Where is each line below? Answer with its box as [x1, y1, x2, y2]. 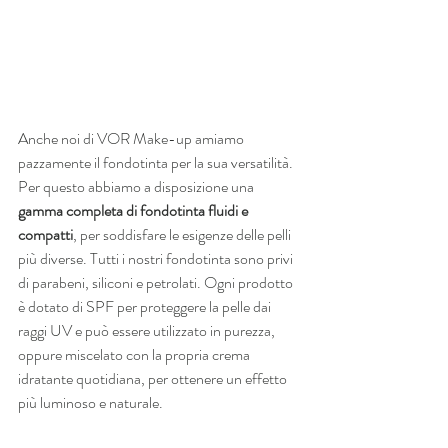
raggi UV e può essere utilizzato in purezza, [18, 318, 278, 342]
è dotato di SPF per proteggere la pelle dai [18, 294, 274, 318]
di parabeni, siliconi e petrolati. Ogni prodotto [18, 270, 296, 294]
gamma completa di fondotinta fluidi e [18, 198, 251, 222]
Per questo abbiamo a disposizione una [18, 174, 257, 198]
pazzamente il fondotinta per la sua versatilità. [18, 150, 296, 174]
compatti [18, 222, 73, 246]
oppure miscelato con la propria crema [18, 342, 253, 366]
